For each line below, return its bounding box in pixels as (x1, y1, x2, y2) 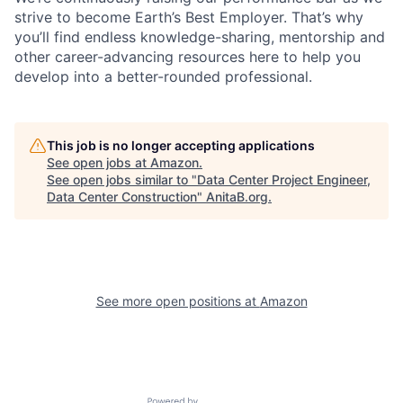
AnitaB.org (206, 188, 268, 204)
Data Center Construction (47, 188, 197, 204)
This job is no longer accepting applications (47, 137, 315, 153)
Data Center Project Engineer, (197, 171, 371, 187)
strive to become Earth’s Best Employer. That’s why (14, 7, 363, 26)
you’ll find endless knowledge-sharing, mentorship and (14, 27, 385, 46)
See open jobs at (47, 154, 150, 170)
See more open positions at (95, 292, 260, 309)
